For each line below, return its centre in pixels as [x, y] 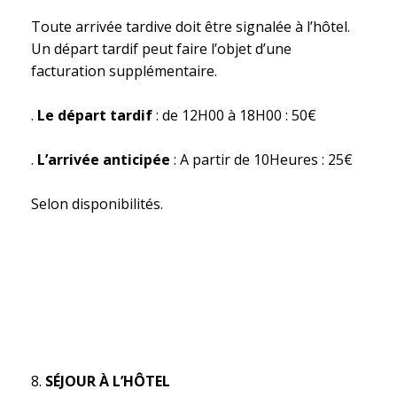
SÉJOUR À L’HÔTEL [108, 381]
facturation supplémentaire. [124, 71]
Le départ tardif [95, 115]
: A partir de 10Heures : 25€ [261, 160]
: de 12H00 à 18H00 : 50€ [234, 115]
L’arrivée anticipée [104, 160]
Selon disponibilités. [97, 204]
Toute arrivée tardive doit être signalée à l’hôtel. [191, 27]
